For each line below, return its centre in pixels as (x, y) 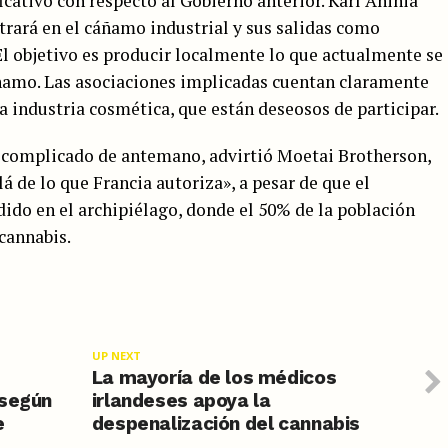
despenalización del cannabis (226, 423)
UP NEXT (116, 355)
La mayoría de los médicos (214, 377)
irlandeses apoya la (181, 400)
